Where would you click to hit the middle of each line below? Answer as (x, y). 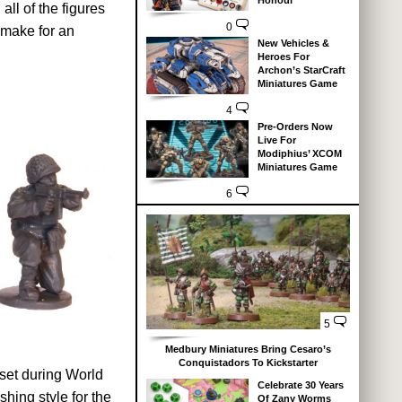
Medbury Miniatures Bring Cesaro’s (248, 349)
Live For (276, 140)
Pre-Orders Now (295, 127)
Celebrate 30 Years (300, 385)
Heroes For (283, 57)
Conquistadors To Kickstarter (248, 363)
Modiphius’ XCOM (299, 154)
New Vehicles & (293, 44)
